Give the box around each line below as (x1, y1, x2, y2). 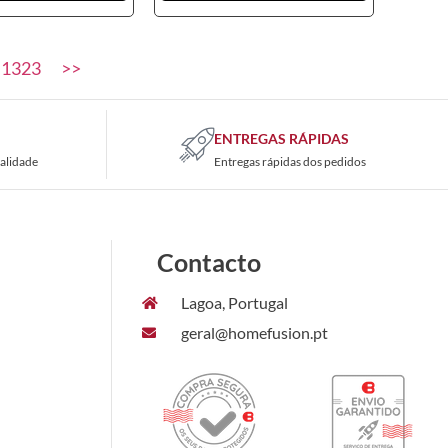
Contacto (157, 246, 261, 277)
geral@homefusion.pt (180, 322, 328, 342)
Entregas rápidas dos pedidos (214, 153, 366, 169)
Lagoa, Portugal (180, 292, 288, 312)
